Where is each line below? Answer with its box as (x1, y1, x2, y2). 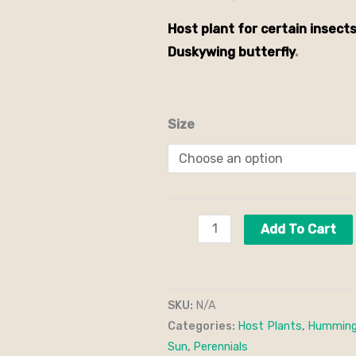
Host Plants (238, 319, 302, 333)
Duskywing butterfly (168, 44, 295, 60)
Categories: (168, 319, 238, 333)
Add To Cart (261, 221, 337, 237)
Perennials (193, 339, 248, 354)
